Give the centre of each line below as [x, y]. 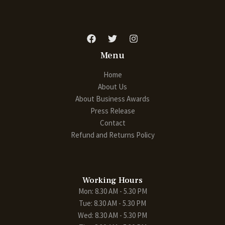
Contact [113, 123]
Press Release [113, 110]
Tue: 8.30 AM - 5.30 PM [113, 203]
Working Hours [113, 180]
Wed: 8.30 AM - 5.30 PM [113, 215]
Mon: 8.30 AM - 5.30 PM [113, 191]
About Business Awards [113, 98]
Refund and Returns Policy [113, 135]
